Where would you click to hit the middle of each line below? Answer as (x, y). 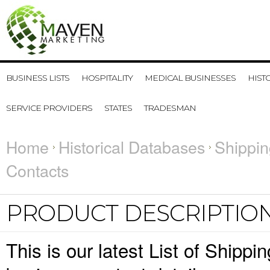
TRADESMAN (170, 108)
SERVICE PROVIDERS (49, 108)
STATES (118, 108)
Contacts (37, 170)
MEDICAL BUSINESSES (190, 78)
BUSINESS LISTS (38, 78)
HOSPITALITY (107, 78)
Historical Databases (132, 147)
